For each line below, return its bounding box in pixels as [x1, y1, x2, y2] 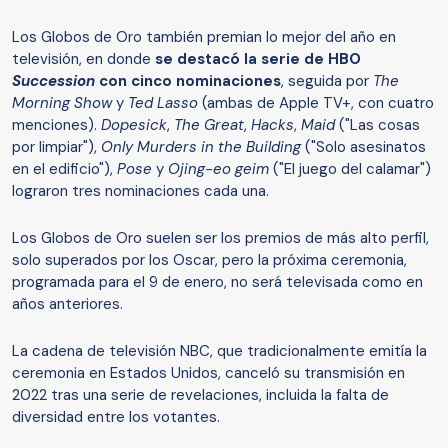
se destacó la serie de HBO [155, 49, 361, 70]
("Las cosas [339, 115, 420, 136]
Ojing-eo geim [168, 159, 269, 180]
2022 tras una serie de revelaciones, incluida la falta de [12, 385, 389, 406]
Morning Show [12, 93, 112, 114]
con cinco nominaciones [99, 71, 281, 92]
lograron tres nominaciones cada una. [12, 181, 269, 202]
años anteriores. [12, 294, 123, 315]
